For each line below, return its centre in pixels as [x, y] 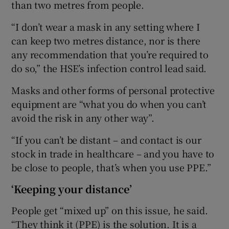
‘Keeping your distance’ [72, 189]
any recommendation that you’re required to [110, 54]
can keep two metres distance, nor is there [106, 40]
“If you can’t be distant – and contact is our [106, 139]
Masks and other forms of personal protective [113, 90]
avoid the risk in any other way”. [83, 117]
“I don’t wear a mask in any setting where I [106, 26]
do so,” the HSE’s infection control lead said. [109, 68]
